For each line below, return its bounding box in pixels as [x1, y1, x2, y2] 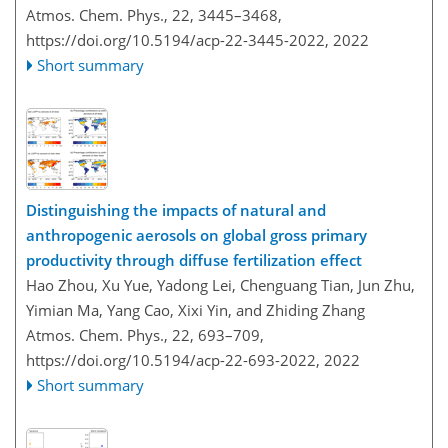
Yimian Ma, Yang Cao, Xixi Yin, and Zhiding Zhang [26, 299, 365, 320]
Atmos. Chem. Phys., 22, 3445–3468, [26, 5, 282, 26]
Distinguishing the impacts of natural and [26, 199, 326, 220]
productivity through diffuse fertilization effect [26, 249, 362, 270]
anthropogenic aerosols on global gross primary [26, 224, 367, 245]
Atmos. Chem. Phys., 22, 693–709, [26, 324, 264, 345]
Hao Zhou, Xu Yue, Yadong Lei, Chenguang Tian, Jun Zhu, [26, 274, 415, 295]
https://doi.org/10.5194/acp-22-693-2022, [26, 349, 320, 370]
